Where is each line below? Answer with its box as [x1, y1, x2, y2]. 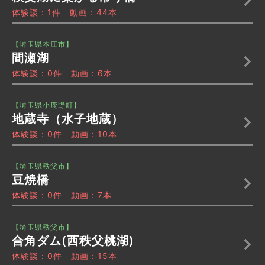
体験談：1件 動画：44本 [12, 7, 117, 18]
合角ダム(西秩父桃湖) [12, 234, 134, 248]
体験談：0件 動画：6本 [12, 68, 112, 79]
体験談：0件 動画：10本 [12, 129, 117, 140]
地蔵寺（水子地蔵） [12, 112, 124, 127]
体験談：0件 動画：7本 [12, 190, 112, 201]
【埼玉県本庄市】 [12, 40, 73, 49]
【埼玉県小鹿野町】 [12, 101, 81, 110]
